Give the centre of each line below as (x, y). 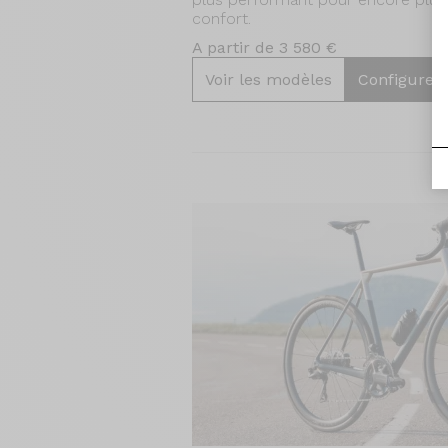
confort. (221, 18)
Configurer (399, 79)
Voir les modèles (268, 79)
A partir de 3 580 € (264, 47)
